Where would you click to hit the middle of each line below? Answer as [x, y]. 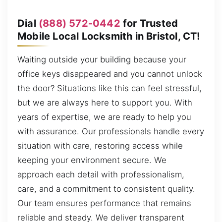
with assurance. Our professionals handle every [111, 132]
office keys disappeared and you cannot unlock [110, 74]
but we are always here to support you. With [105, 103]
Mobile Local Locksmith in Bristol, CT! [109, 36]
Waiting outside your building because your [102, 60]
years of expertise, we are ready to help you [104, 117]
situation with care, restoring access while [100, 146]
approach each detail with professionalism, [101, 175]
